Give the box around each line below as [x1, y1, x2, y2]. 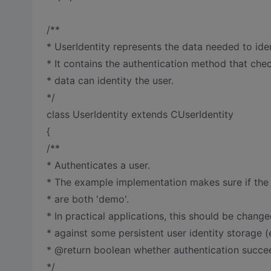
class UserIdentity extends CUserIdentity [46, 108, 233, 120]
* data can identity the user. [46, 74, 174, 87]
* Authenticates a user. [46, 159, 150, 171]
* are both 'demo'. [46, 193, 129, 205]
